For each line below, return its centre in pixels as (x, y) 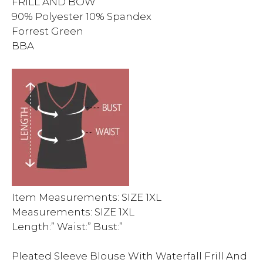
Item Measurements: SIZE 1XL (87, 197)
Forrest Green (49, 31)
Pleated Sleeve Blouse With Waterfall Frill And (129, 256)
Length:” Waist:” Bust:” (67, 226)
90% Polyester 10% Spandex (83, 16)
